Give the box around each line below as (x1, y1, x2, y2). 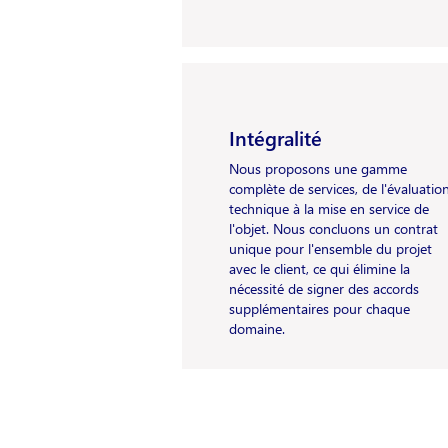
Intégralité (229, 123, 322, 151)
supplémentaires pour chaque (229, 299, 410, 318)
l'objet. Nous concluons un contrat (229, 219, 438, 238)
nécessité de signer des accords (229, 279, 419, 298)
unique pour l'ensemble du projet (229, 239, 432, 258)
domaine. (229, 319, 285, 338)
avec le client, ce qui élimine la (229, 259, 410, 278)
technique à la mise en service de (229, 199, 429, 218)
